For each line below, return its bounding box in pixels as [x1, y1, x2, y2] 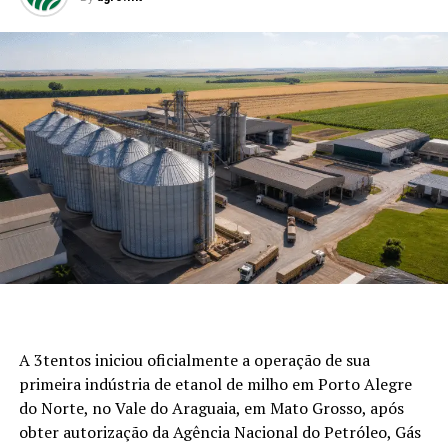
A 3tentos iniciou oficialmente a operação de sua [18, 349, 370, 372]
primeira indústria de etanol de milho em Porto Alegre [18, 373, 412, 396]
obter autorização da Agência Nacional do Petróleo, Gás [18, 421, 421, 444]
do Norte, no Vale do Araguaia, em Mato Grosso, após [18, 397, 404, 420]
